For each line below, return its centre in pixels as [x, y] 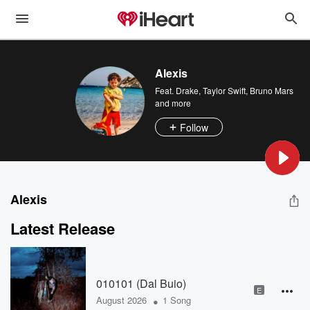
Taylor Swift [224, 90]
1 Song [176, 300]
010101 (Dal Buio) [141, 283]
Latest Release [63, 228]
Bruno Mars [272, 90]
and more [173, 103]
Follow [194, 127]
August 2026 [121, 300]
